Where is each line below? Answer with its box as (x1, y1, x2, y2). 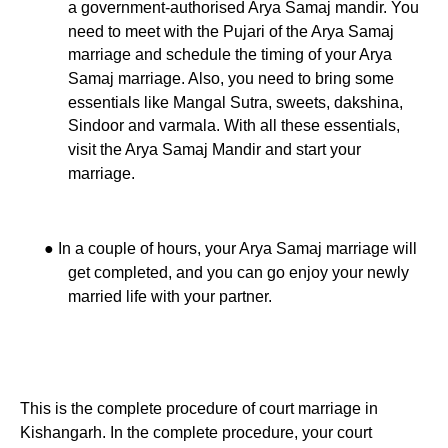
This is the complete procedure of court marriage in (20, 400, 378, 418)
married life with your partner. (68, 287, 272, 305)
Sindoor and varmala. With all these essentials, (68, 117, 400, 135)
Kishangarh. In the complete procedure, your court (20, 423, 372, 441)
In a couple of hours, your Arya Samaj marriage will (58, 239, 417, 257)
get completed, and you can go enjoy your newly (68, 263, 409, 281)
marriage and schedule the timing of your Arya (68, 46, 392, 64)
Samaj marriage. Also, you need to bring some (68, 69, 394, 87)
